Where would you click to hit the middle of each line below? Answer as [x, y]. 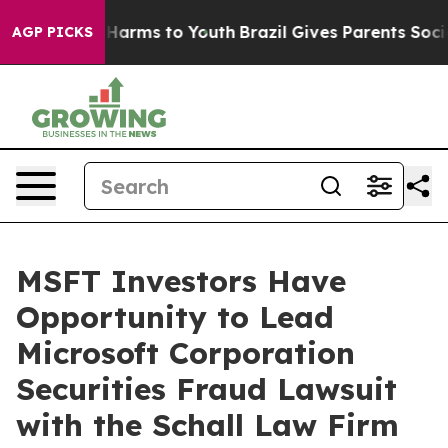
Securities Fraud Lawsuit [206, 389]
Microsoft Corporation [185, 353]
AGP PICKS [52, 32]
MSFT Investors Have [181, 281]
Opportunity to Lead [175, 317]
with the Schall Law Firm [207, 425]
